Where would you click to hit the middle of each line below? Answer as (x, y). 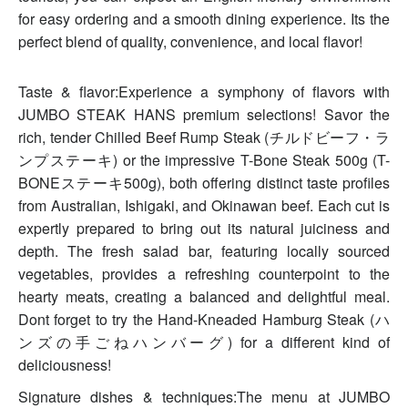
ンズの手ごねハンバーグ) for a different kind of (204, 342)
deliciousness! (65, 365)
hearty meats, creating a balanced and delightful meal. (204, 297)
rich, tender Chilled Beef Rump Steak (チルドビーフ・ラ (204, 138)
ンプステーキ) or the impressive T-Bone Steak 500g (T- (204, 160)
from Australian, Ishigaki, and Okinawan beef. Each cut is (204, 206)
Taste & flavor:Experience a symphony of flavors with (204, 92)
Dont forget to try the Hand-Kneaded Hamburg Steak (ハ (204, 320)
